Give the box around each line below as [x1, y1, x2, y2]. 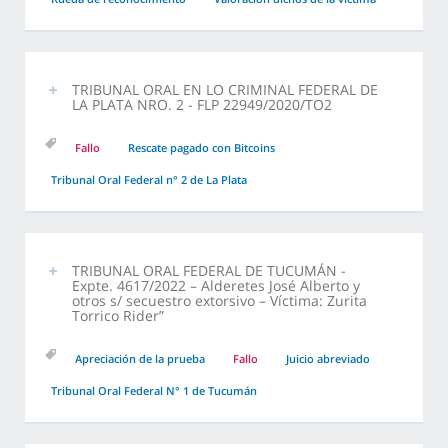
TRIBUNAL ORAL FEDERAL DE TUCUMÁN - [72, 261, 346, 281]
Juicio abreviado [286, 351, 370, 367]
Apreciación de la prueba [75, 351, 205, 367]
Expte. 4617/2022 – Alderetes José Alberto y [72, 276, 360, 296]
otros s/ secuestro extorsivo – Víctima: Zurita [72, 291, 367, 311]
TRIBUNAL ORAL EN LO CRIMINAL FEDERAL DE [72, 80, 378, 100]
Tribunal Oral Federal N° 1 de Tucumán [51, 383, 257, 399]
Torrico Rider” [72, 306, 164, 326]
